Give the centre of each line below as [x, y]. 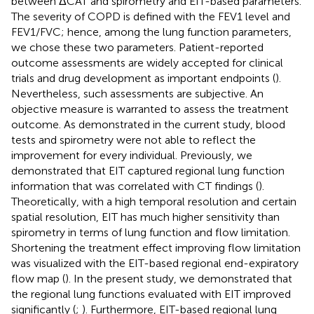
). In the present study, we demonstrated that [179, 279]
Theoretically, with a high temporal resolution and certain [154, 202]
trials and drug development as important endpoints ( [143, 78]
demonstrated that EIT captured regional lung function [148, 171]
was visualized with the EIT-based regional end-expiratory [155, 264]
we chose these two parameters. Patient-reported [137, 48]
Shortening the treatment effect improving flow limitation [156, 248]
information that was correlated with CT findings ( [135, 186]
